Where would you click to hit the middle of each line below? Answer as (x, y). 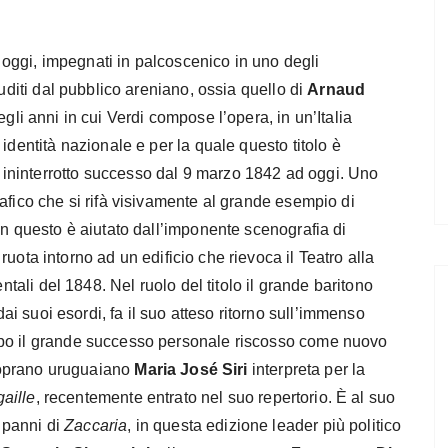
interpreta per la (306, 369)
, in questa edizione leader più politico (264, 425)
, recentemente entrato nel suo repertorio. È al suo (215, 397)
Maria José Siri (191, 369)
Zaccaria (96, 425)
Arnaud (336, 89)
